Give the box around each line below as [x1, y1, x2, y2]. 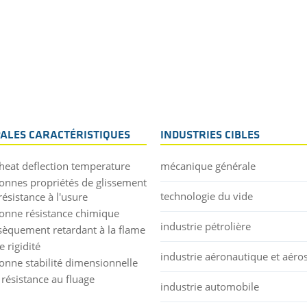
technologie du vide [160, 188, 253, 203]
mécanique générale [160, 158, 256, 173]
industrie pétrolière [160, 219, 251, 233]
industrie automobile [160, 279, 259, 293]
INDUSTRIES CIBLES [160, 129, 260, 141]
